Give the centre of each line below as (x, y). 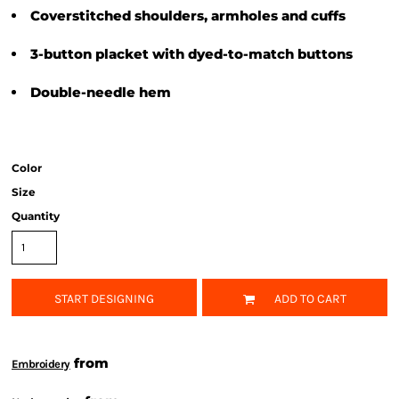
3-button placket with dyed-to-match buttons (191, 54)
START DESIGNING (104, 298)
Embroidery (41, 364)
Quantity (36, 216)
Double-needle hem (101, 92)
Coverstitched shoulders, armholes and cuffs (188, 16)
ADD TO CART (310, 298)
